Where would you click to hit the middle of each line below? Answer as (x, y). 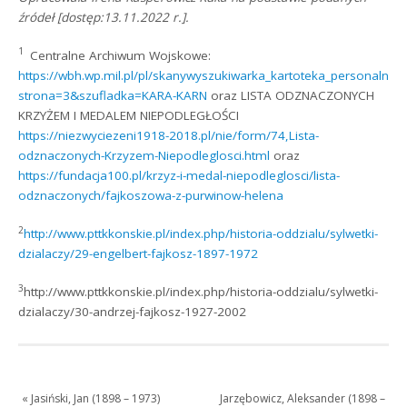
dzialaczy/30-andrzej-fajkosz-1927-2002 (133, 312)
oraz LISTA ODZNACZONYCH (291, 95)
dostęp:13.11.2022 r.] (124, 17)
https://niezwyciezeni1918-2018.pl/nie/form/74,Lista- (169, 135)
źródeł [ (40, 17)
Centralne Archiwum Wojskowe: (121, 55)
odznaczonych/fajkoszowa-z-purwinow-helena (151, 195)
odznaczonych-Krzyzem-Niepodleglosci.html (144, 155)
